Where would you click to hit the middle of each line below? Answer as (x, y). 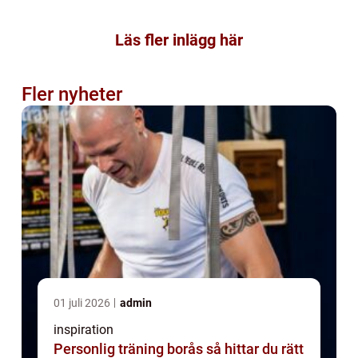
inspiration (84, 330)
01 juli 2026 (83, 303)
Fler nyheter (72, 95)
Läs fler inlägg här (179, 40)
